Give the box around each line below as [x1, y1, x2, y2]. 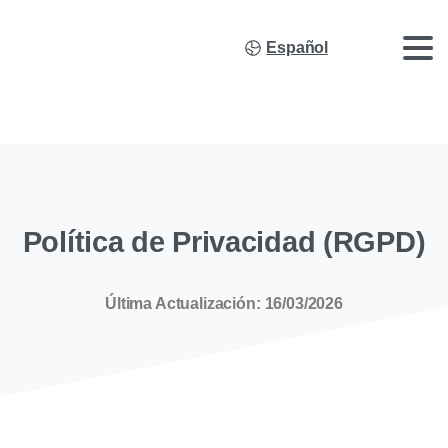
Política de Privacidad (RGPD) [22, 226, 426, 258]
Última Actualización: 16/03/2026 [105, 295, 343, 312]
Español [266, 39, 329, 56]
